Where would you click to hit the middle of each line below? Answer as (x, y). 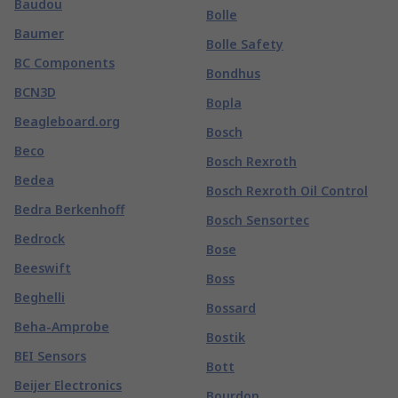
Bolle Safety (245, 44)
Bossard (231, 308)
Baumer (39, 33)
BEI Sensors (50, 356)
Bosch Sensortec (258, 220)
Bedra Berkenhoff (69, 209)
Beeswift (43, 268)
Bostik (226, 337)
